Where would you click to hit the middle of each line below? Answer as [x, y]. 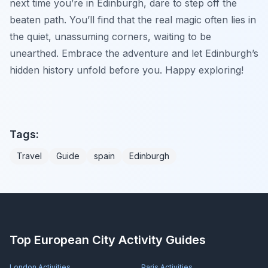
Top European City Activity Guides [108, 240]
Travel [29, 156]
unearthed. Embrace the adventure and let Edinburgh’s [134, 53]
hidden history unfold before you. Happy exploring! [127, 70]
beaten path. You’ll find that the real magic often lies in [133, 19]
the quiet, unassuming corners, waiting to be [110, 36]
